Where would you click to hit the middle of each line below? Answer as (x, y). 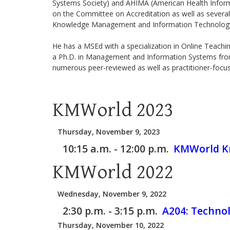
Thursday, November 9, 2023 (109, 132)
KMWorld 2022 (113, 172)
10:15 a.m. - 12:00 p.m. (116, 149)
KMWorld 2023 (113, 110)
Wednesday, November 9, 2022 (112, 194)
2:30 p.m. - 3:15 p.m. (110, 211)
